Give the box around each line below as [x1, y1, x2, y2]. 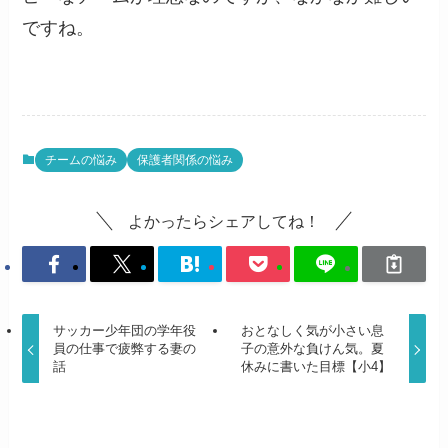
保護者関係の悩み [137, 153, 234, 168]
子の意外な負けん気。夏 [241, 341, 385, 357]
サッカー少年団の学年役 [52, 323, 196, 339]
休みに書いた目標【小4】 [241, 359, 392, 375]
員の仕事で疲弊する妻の [52, 341, 196, 357]
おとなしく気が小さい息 [241, 323, 385, 339]
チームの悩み [45, 153, 118, 168]
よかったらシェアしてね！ [128, 211, 320, 230]
